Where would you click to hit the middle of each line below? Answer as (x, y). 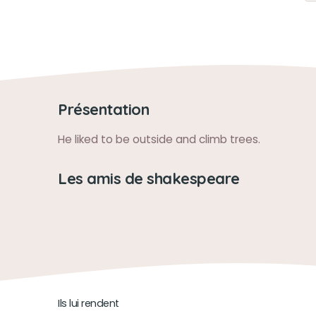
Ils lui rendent (89, 303)
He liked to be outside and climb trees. (159, 139)
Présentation (103, 109)
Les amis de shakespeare (149, 178)
